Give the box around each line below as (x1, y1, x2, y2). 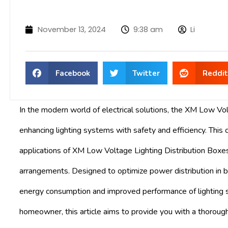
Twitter (132, 68, 160, 78)
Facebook (55, 68, 90, 78)
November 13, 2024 (38, 24, 106, 35)
